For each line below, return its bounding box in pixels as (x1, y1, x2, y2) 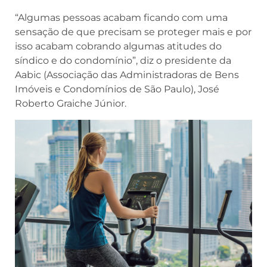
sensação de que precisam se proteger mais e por (15, 26, 252, 38)
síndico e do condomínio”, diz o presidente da (15, 55, 231, 67)
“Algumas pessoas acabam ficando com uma (15, 12, 228, 24)
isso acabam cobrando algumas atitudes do (15, 41, 222, 52)
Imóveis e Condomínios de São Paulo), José (15, 83, 219, 95)
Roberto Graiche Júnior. (15, 98, 126, 110)
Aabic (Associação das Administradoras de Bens (15, 69, 239, 81)
